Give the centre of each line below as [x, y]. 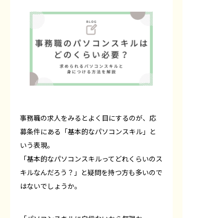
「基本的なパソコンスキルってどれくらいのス [91, 159]
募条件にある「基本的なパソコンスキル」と [88, 131]
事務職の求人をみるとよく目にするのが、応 [88, 118]
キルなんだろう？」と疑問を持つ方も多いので [91, 172]
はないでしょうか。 [51, 186]
